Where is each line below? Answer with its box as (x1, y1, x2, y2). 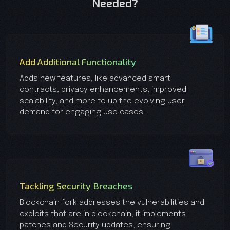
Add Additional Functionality (20, 55, 136, 67)
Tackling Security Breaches (20, 180, 133, 191)
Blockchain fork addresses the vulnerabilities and (20, 198, 204, 207)
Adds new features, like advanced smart (20, 74, 170, 83)
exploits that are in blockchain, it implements (20, 209, 186, 218)
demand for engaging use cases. (20, 108, 145, 117)
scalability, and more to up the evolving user (20, 97, 185, 105)
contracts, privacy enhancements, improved (20, 85, 186, 94)
